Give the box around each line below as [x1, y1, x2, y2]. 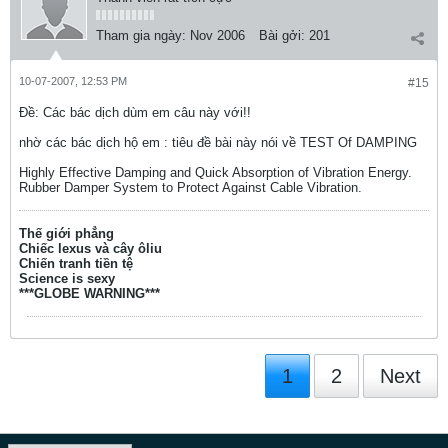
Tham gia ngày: [96, 28, 186, 43]
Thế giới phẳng [19, 226, 114, 241]
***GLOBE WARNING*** [19, 286, 160, 301]
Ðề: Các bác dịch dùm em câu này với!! [19, 105, 251, 120]
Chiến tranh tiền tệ [19, 256, 133, 271]
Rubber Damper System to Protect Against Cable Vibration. [19, 180, 362, 195]
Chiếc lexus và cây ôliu [19, 241, 162, 256]
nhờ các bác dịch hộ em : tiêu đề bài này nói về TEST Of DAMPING [19, 135, 417, 150]
